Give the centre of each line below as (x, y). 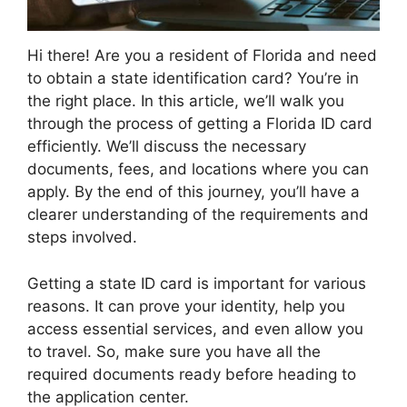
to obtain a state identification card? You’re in (193, 79)
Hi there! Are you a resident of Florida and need (202, 56)
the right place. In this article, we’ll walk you (186, 101)
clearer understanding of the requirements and (198, 215)
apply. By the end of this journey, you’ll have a (194, 192)
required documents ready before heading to (192, 374)
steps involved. (82, 238)
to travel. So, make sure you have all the (174, 351)
